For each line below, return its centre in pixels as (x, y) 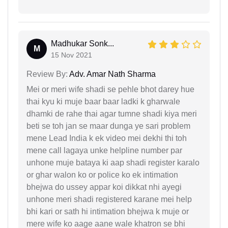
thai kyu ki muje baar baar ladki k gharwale (103, 102)
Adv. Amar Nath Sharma (112, 74)
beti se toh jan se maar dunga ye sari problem (108, 126)
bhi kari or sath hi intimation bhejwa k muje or (108, 212)
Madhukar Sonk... (82, 44)
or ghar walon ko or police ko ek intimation (102, 175)
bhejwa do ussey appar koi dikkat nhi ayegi (104, 187)
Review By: (47, 74)
